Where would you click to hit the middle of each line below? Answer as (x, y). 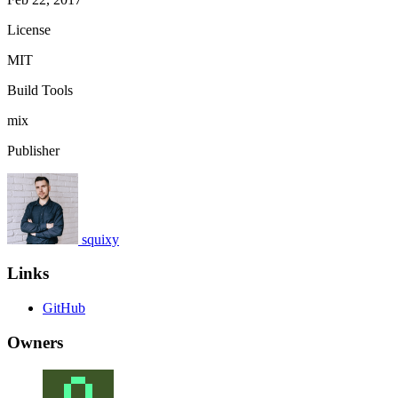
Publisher (33, 150)
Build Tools (40, 90)
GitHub (64, 308)
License (29, 29)
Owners (35, 342)
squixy (100, 239)
